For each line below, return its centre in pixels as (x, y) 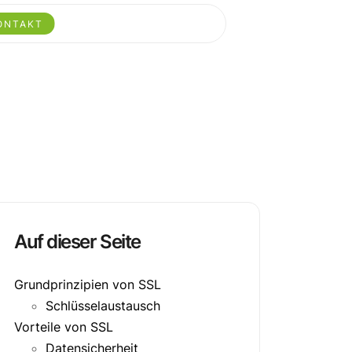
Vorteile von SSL (64, 327)
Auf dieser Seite (77, 241)
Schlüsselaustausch (103, 306)
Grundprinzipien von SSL (88, 285)
